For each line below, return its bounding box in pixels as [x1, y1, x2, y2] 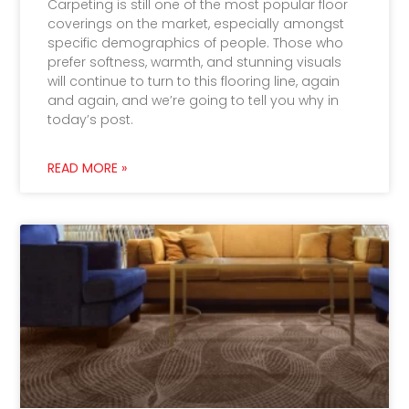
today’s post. [47, 110, 134, 129]
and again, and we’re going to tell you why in [47, 90, 340, 110]
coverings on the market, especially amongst [47, 14, 345, 33]
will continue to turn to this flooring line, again [47, 71, 341, 90]
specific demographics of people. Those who [47, 33, 344, 52]
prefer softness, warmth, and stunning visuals [47, 52, 342, 71]
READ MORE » [47, 158, 128, 177]
